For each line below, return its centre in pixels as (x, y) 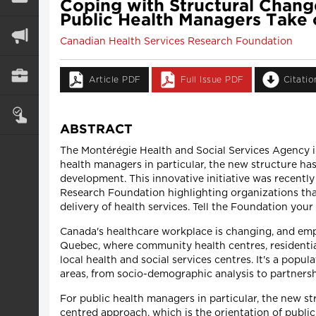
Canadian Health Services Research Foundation (176, 42)
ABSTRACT (96, 129)
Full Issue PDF (212, 80)
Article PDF (115, 80)
